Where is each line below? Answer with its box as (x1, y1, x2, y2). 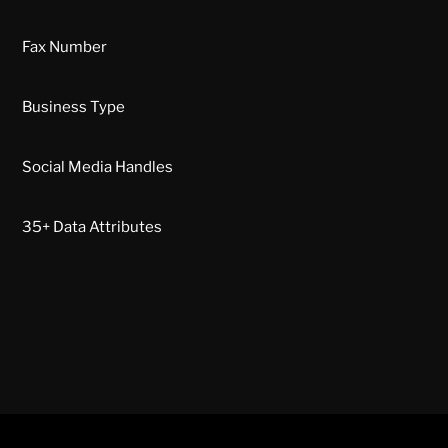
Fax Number (22, 38, 107, 57)
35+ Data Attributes (22, 218, 162, 237)
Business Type (22, 98, 125, 117)
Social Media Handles (22, 158, 173, 177)
